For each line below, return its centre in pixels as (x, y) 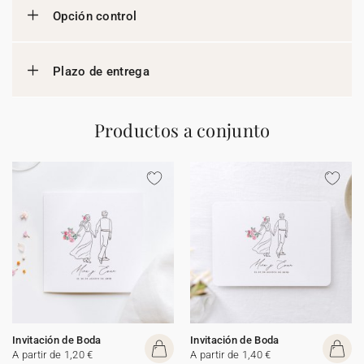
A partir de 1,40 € (231, 355)
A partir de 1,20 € (53, 355)
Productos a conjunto (182, 130)
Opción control (95, 16)
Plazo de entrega (101, 71)
